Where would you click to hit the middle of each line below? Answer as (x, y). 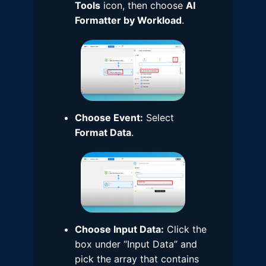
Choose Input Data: (119, 229)
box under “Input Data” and (136, 244)
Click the (185, 229)
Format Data (103, 132)
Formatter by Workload (128, 20)
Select (159, 117)
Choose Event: (109, 117)
